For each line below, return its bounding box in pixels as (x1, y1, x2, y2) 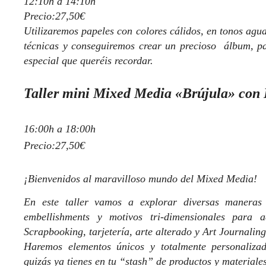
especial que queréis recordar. (24, 54, 153, 66)
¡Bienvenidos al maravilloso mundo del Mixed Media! (24, 172, 257, 185)
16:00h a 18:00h (24, 122, 96, 135)
